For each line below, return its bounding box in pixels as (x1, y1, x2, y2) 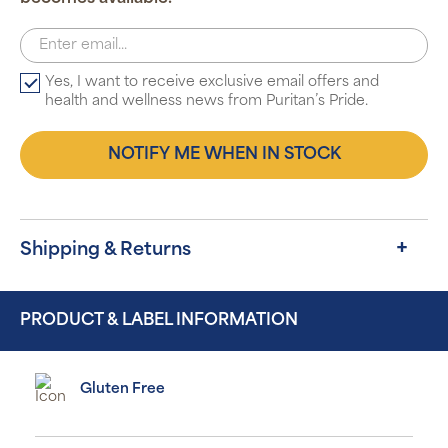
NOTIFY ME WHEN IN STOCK (107, 147, 341, 164)
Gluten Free (80, 382, 165, 398)
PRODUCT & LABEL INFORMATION (20, 313, 298, 330)
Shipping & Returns (20, 241, 191, 261)
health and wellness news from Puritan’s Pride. (45, 94, 368, 110)
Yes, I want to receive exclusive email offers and (45, 75, 379, 91)
